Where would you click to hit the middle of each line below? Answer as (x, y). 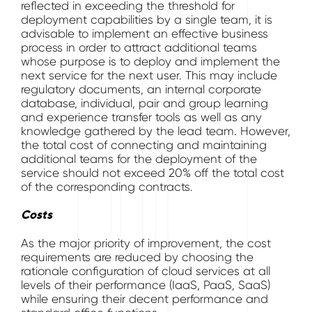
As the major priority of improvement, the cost (146, 243)
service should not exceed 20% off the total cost (153, 173)
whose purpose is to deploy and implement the (150, 61)
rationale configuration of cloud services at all (146, 271)
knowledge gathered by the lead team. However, (156, 131)
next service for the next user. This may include (149, 75)
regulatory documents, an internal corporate (141, 89)
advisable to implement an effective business (145, 33)
